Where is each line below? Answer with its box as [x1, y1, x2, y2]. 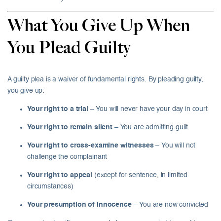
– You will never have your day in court [88, 106, 208, 113]
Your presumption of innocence [27, 201, 132, 209]
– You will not [153, 142, 196, 149]
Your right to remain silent [27, 124, 112, 131]
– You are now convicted [131, 201, 209, 209]
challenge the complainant [27, 153, 108, 161]
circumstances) [27, 183, 74, 190]
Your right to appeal [27, 172, 92, 179]
